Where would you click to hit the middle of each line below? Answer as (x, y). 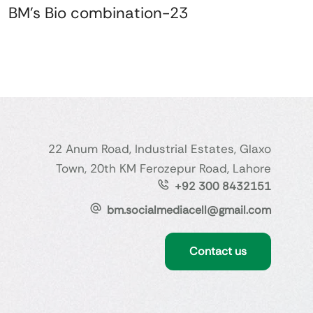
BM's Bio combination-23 (98, 13)
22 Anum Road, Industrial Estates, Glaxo (159, 149)
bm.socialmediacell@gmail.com (189, 210)
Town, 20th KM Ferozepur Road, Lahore (163, 169)
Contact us (218, 252)
